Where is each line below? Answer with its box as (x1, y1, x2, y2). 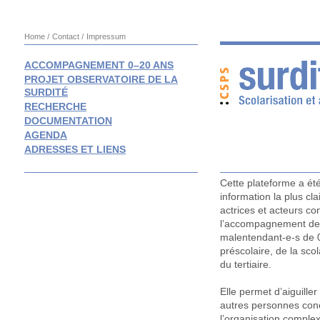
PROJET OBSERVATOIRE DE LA (24, 74, 178, 85)
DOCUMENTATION (24, 115, 112, 126)
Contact (52, 32, 79, 41)
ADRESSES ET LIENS (24, 144, 126, 155)
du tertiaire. (220, 259, 271, 270)
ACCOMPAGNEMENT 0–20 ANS (24, 59, 174, 71)
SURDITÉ (24, 86, 68, 98)
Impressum (86, 32, 126, 41)
